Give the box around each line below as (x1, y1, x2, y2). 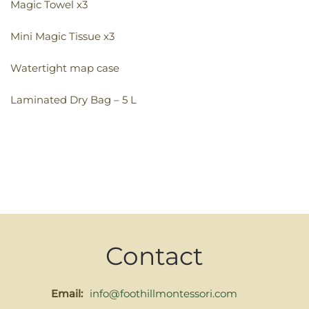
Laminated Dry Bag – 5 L (10, 93, 137, 107)
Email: (51, 287, 83, 301)
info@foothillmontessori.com (90, 287, 237, 301)
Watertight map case (10, 61, 119, 75)
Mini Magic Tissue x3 (10, 30, 114, 43)
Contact (106, 241, 203, 272)
